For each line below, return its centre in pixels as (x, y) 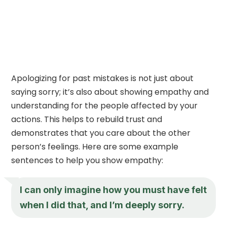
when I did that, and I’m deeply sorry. (102, 205)
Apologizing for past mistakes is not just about (103, 78)
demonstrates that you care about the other (101, 133)
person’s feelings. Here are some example (95, 146)
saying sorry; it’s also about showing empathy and (110, 92)
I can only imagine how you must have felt (113, 190)
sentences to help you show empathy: (87, 160)
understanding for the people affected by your (105, 105)
